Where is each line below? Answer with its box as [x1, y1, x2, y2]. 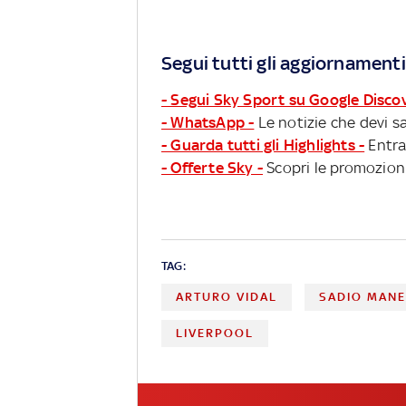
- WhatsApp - [161, 112, 255, 131]
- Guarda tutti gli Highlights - [161, 135, 365, 154]
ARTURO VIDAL [176, 289, 277, 304]
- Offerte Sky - [161, 158, 263, 177]
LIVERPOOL [176, 325, 254, 340]
